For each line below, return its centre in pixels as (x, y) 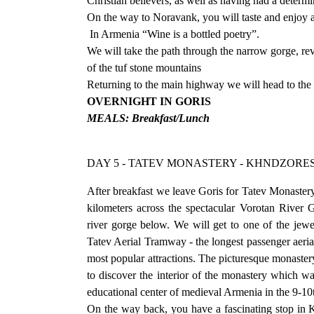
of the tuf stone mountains (144, 67)
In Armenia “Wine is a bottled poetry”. (175, 34)
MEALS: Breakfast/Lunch (148, 118)
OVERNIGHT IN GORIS (149, 101)
